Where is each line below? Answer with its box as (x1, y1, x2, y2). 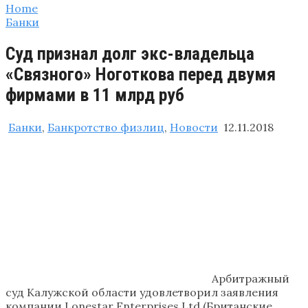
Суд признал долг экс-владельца (5, 43, 254, 65)
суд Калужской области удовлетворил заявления (5, 285, 278, 299)
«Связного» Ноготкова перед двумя (5, 64, 276, 85)
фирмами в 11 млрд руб (5, 85, 184, 106)
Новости (170, 120, 218, 134)
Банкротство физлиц (47, 120, 164, 134)
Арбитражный (212, 271, 289, 285)
